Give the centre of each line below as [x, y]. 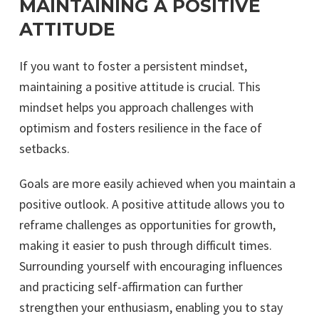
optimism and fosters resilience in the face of [141, 128]
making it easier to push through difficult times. [146, 245]
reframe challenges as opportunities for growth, [147, 225]
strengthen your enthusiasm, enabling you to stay [151, 307]
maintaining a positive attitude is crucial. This [140, 87]
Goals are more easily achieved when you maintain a [157, 183]
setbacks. [45, 148]
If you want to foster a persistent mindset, [133, 66]
